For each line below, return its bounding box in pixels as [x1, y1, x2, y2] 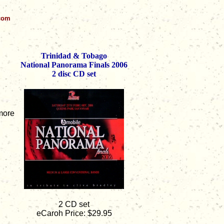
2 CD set [58, 199, 89, 208]
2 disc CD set [52, 69, 96, 78]
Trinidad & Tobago [41, 51, 107, 60]
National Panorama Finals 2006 [20, 60, 127, 69]
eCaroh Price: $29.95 [36, 208, 112, 217]
